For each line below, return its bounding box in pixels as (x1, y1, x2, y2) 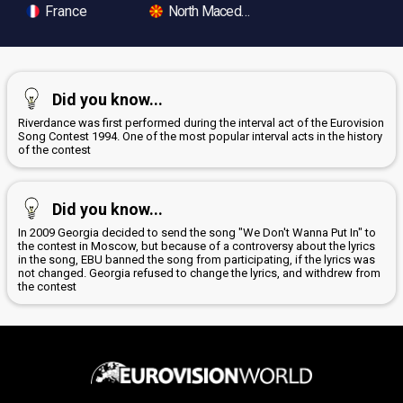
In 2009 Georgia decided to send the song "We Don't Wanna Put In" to (18, 226, 376, 240)
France (41, 3, 87, 21)
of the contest (18, 143, 91, 157)
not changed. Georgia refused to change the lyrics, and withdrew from (18, 266, 381, 281)
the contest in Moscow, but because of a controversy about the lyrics (18, 239, 375, 254)
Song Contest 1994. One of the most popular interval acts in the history (18, 130, 382, 144)
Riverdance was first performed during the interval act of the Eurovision (18, 116, 384, 130)
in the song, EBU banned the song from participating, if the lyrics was (18, 253, 375, 267)
